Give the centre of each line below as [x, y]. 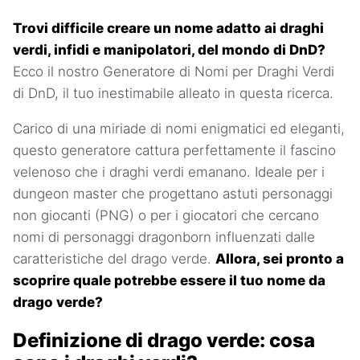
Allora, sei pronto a [280, 259]
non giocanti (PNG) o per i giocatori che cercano [166, 216]
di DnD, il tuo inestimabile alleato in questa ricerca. [173, 94]
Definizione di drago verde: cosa [164, 340]
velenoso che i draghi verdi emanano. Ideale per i [169, 172]
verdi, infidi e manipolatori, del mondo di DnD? [169, 50]
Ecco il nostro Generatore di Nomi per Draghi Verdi [174, 72]
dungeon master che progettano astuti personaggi [173, 194]
